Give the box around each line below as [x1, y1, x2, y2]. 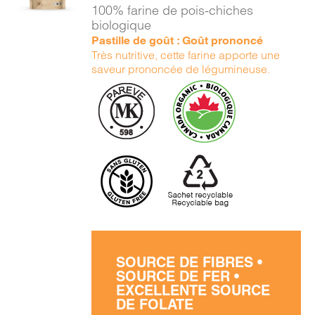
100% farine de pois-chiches [91, 2, 254, 18]
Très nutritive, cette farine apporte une [91, 48, 281, 62]
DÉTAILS [24, 8, 75, 23]
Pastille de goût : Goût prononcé [91, 34, 264, 47]
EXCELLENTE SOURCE [116, 282, 271, 299]
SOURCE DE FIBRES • [116, 254, 263, 271]
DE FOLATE [116, 296, 194, 313]
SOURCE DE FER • [116, 268, 240, 285]
